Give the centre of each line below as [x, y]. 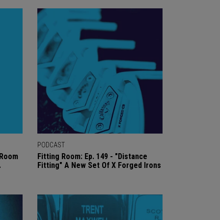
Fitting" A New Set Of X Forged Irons [99, 165]
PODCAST [51, 145]
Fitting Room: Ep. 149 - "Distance [92, 156]
